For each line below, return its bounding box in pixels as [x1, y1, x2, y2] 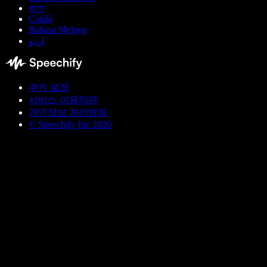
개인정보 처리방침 [29, 107, 107, 118]
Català [29, 14, 52, 24]
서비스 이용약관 [29, 95, 98, 105]
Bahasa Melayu [29, 24, 87, 35]
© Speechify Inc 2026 [29, 119, 111, 130]
